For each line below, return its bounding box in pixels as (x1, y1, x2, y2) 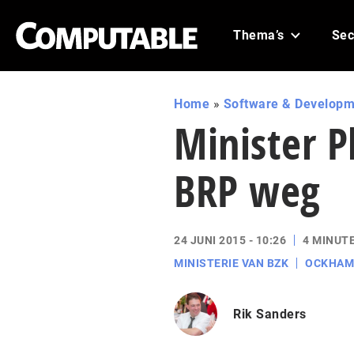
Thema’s (233, 28, 284, 43)
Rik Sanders (233, 306, 307, 322)
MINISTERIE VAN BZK (174, 257, 288, 269)
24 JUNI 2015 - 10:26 (174, 234, 286, 247)
